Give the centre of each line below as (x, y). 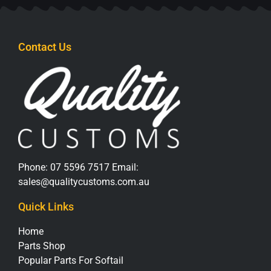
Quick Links (46, 207)
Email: (124, 168)
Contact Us (45, 47)
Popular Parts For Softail (71, 261)
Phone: (34, 168)
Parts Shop (42, 246)
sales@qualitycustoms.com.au (84, 182)
